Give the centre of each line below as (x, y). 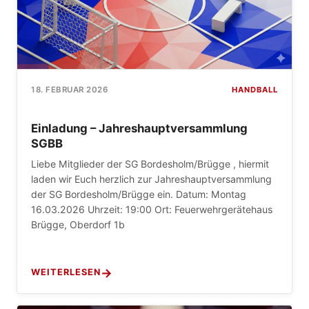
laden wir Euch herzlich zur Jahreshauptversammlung (151, 179)
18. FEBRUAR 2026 (69, 90)
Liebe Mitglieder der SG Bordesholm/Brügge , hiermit (150, 164)
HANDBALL (255, 89)
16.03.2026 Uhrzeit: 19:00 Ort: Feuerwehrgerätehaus (152, 209)
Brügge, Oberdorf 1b (78, 225)
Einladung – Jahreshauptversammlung (139, 128)
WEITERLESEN (66, 272)
